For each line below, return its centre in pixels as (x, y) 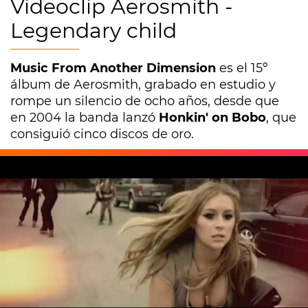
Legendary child (93, 31)
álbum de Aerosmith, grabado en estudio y (143, 85)
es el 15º (242, 68)
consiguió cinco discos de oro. (102, 134)
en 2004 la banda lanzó (85, 118)
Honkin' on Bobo (212, 118)
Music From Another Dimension (113, 68)
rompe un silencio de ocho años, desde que (145, 101)
